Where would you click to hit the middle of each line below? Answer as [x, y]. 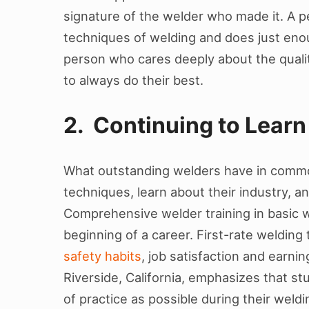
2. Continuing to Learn [185, 126]
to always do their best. [133, 80]
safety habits [102, 256]
